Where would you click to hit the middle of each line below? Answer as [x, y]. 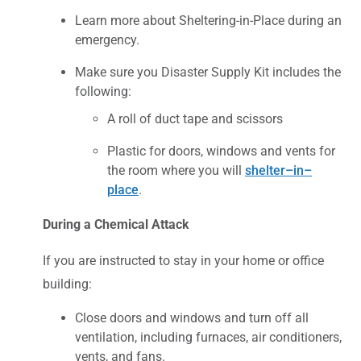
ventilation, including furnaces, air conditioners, [208, 337]
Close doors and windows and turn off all [192, 317]
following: [103, 91]
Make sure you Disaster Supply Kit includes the [208, 72]
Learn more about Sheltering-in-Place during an [208, 20]
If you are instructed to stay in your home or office [183, 260]
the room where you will [176, 170]
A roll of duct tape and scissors [195, 118]
